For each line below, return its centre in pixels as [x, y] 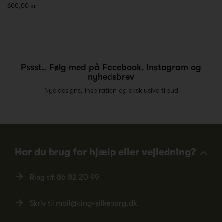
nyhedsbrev [111, 77]
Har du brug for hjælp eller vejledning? [105, 152]
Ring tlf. [43, 178]
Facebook [122, 68]
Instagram [167, 68]
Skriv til [43, 203]
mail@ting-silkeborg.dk [97, 203]
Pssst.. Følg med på [61, 68]
